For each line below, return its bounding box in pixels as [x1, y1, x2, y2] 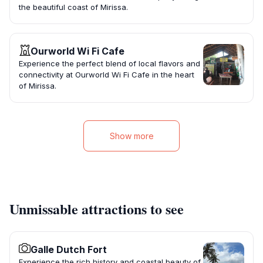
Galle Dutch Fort [31, 244, 107, 256]
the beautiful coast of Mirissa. [19, 2, 128, 12]
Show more [109, 131, 154, 141]
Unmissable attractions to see [9, 198, 184, 220]
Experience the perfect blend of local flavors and [19, 59, 200, 69]
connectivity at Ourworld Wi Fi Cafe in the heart [19, 70, 194, 80]
